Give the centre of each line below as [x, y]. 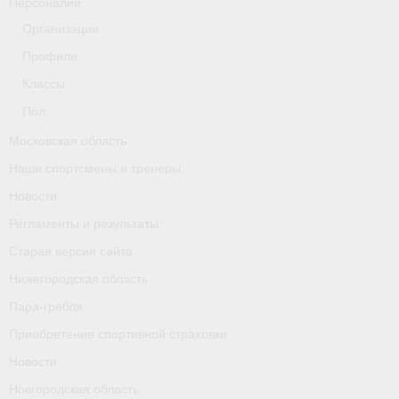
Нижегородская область [78, 278]
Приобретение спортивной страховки [118, 334]
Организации [61, 28]
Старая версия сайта [71, 251]
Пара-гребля [46, 306]
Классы [44, 83]
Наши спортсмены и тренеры [95, 168]
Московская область [68, 140]
